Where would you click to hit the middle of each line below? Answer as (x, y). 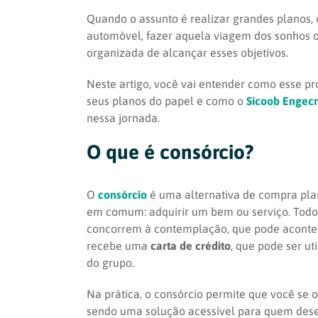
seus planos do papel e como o (166, 100)
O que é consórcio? (170, 152)
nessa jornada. (123, 117)
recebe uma (119, 245)
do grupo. (110, 262)
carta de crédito (191, 245)
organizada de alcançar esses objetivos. (187, 52)
